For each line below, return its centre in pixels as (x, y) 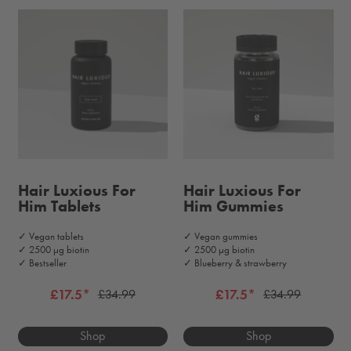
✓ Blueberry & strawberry (235, 263)
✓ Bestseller (42, 263)
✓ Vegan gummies (221, 237)
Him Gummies (233, 206)
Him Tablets (59, 206)
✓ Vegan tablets (51, 237)
